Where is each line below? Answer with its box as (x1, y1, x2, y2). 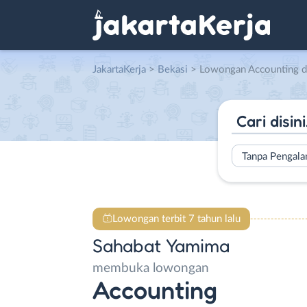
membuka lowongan (93, 262, 209, 275)
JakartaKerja (93, 64, 146, 75)
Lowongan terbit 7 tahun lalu (112, 213, 241, 224)
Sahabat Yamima (93, 234, 230, 256)
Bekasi (158, 64, 188, 75)
